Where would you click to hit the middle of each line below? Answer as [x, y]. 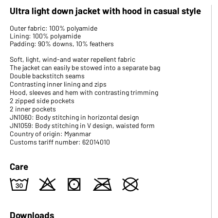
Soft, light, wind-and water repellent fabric [73, 59]
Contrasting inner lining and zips [58, 84]
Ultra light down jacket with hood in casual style [105, 10]
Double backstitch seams [47, 76]
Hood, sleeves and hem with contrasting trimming [84, 92]
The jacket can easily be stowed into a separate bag [85, 67]
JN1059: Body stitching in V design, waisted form [82, 125]
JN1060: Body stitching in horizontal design [74, 117]
